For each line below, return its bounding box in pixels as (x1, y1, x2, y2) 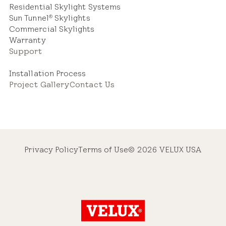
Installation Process (9, 68, 86, 78)
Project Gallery (9, 79, 70, 89)
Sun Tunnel (9, 13, 49, 23)
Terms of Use (78, 144, 129, 154)
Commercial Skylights (9, 24, 95, 34)
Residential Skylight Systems (9, 2, 121, 12)
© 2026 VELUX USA (128, 144, 202, 154)
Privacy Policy (24, 144, 79, 154)
